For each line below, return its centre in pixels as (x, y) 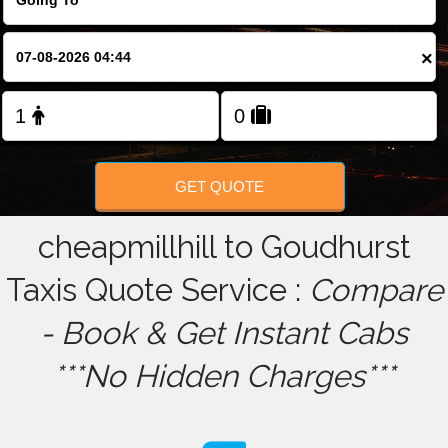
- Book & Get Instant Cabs (224, 333)
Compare (375, 290)
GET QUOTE (220, 186)
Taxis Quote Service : (157, 290)
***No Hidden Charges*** (224, 376)
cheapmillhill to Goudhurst (224, 247)
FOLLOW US (224, 30)
